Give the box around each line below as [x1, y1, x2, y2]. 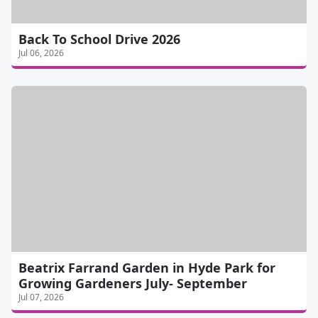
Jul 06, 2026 [18, 47, 64, 60]
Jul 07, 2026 [18, 291, 64, 304]
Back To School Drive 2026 [18, 31, 180, 48]
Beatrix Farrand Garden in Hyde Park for [18, 259, 275, 277]
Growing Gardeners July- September [18, 275, 247, 292]
